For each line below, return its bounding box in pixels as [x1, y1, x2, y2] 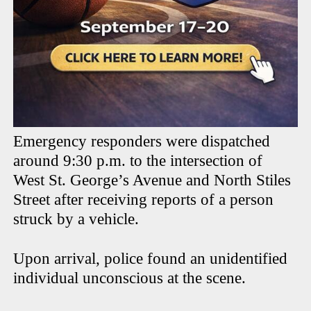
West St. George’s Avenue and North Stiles [13, 171, 292, 190]
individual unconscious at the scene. [13, 269, 251, 287]
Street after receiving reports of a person [13, 191, 274, 209]
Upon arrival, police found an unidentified [13, 250, 288, 268]
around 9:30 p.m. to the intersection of [13, 152, 263, 170]
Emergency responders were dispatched [13, 133, 271, 151]
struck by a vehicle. [13, 210, 140, 228]
